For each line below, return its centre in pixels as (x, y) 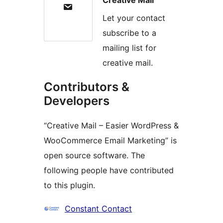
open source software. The (94, 156)
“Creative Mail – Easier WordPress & (111, 126)
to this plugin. (69, 185)
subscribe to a (129, 33)
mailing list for (129, 48)
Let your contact (134, 18)
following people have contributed (109, 170)
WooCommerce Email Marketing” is (110, 141)
